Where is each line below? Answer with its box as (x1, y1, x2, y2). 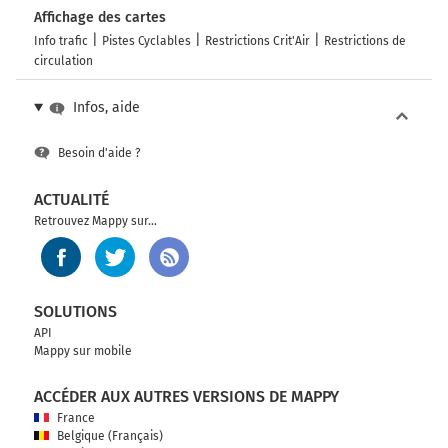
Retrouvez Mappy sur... (34, 214, 157, 229)
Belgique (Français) (57, 429, 163, 444)
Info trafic (34, 34, 88, 49)
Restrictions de (324, 34, 406, 49)
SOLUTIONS (34, 302, 117, 322)
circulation (34, 54, 93, 69)
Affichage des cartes (34, 9, 166, 27)
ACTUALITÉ (34, 190, 109, 210)
